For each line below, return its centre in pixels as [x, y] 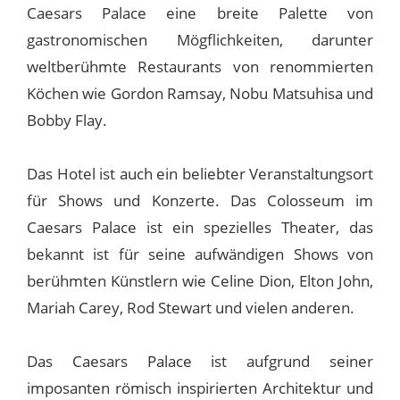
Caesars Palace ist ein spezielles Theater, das [200, 227]
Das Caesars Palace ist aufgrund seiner [200, 361]
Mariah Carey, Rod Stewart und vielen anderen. [191, 308]
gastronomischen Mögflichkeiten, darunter [200, 40]
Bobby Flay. [67, 120]
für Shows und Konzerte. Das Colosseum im [200, 200]
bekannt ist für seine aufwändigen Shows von [200, 254]
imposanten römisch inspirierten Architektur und [200, 388]
